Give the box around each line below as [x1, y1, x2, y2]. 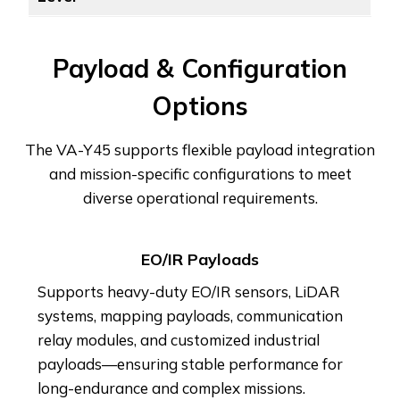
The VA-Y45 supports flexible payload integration [25, 139, 375, 159]
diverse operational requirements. [82, 187, 318, 207]
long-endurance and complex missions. [37, 378, 305, 397]
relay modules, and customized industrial [37, 329, 320, 349]
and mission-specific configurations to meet [48, 163, 352, 183]
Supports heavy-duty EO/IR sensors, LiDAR [37, 281, 340, 301]
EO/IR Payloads [141, 248, 259, 270]
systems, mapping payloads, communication [37, 305, 343, 325]
